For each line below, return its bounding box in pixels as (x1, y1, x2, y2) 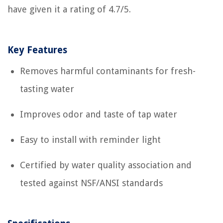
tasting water (20, 84, 74, 94)
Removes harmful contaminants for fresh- (20, 66, 196, 76)
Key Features (7, 44, 67, 56)
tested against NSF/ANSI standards (20, 178, 163, 188)
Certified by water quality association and (20, 160, 192, 170)
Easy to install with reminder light (20, 134, 161, 145)
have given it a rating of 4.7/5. (7, 4, 131, 14)
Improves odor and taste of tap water (20, 109, 177, 119)
